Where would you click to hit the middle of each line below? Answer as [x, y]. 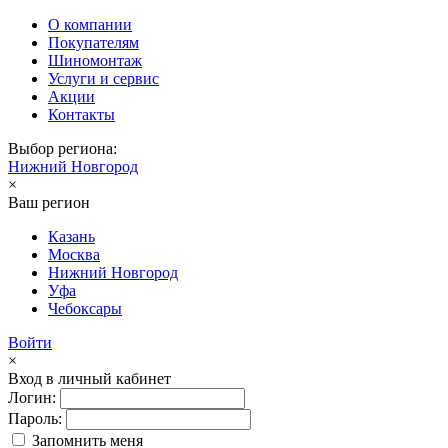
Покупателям [93, 42]
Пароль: [35, 418]
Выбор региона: [62, 148]
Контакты [81, 114]
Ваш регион [49, 202]
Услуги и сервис [103, 78]
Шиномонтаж [95, 60]
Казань [71, 236]
